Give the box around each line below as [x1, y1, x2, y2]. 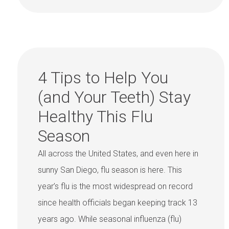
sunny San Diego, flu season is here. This [38, 165, 182, 175]
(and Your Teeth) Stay [38, 87, 191, 107]
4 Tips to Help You [38, 68, 168, 88]
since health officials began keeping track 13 [38, 198, 197, 208]
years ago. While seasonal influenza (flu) [38, 214, 181, 224]
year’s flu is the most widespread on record [38, 181, 193, 192]
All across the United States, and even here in [38, 149, 198, 159]
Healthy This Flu [38, 107, 153, 127]
